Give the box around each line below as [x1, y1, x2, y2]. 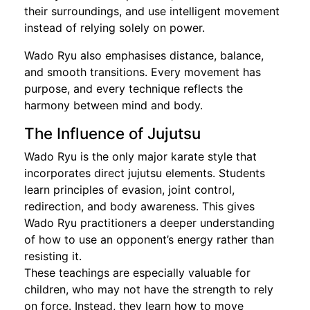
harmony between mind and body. [24, 98, 203, 112]
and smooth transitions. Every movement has [24, 64, 261, 79]
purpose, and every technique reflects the [24, 81, 243, 95]
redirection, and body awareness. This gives [24, 199, 255, 213]
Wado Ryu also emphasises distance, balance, [24, 48, 264, 62]
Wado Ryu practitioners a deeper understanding [24, 215, 275, 230]
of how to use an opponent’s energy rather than [24, 232, 274, 246]
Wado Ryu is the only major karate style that [24, 149, 257, 163]
